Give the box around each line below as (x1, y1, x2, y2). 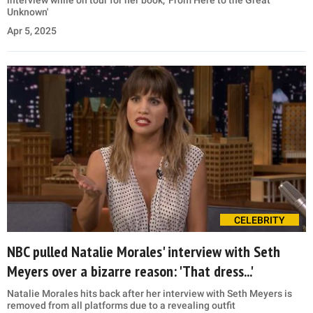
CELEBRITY (234, 214, 285, 226)
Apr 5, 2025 (7, 25, 57, 36)
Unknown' (7, 6, 48, 17)
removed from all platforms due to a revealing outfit (7, 299, 235, 311)
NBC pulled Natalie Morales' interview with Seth (7, 241, 280, 261)
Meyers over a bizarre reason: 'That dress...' (7, 261, 254, 281)
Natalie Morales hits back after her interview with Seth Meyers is (7, 287, 292, 299)
